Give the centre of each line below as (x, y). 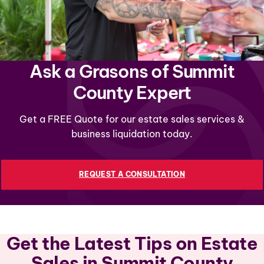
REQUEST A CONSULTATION (132, 174)
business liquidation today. (132, 134)
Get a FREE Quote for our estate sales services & (132, 119)
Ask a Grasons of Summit (132, 72)
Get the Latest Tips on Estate (132, 244)
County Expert (132, 93)
